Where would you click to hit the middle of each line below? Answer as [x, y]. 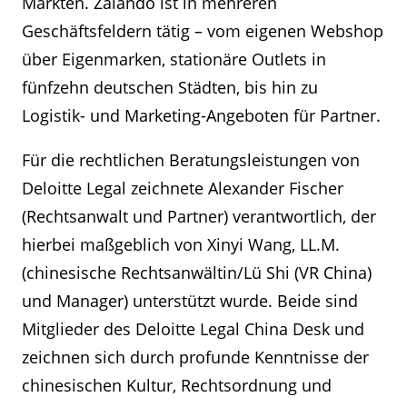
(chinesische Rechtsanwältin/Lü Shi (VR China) [197, 273]
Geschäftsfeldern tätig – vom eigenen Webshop [203, 31]
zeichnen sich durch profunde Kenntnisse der [195, 357]
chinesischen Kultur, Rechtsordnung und [177, 385]
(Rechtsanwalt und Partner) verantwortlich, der [199, 216]
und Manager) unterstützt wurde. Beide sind [190, 301]
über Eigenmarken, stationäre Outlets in [174, 59]
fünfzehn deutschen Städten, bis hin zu [170, 87]
